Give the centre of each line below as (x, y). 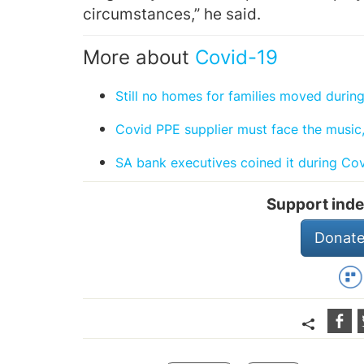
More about (139, 57)
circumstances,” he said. (172, 14)
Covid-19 (236, 57)
